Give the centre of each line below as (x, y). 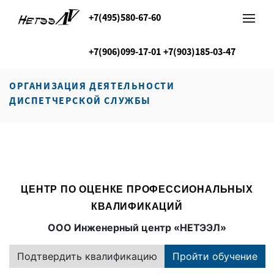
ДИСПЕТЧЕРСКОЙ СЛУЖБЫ (80, 100)
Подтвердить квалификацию (87, 256)
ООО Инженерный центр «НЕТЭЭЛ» (137, 228)
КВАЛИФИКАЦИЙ (137, 206)
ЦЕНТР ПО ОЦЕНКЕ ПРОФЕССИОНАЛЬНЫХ (137, 189)
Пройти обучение (215, 256)
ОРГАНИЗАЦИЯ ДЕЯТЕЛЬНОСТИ (92, 86)
